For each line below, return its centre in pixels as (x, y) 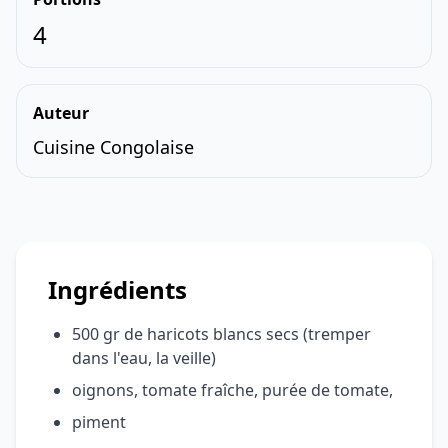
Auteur (61, 113)
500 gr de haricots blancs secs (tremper (221, 334)
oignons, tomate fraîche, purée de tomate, (232, 390)
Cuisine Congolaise (113, 147)
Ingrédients (117, 290)
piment (99, 422)
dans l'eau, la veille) (144, 358)
